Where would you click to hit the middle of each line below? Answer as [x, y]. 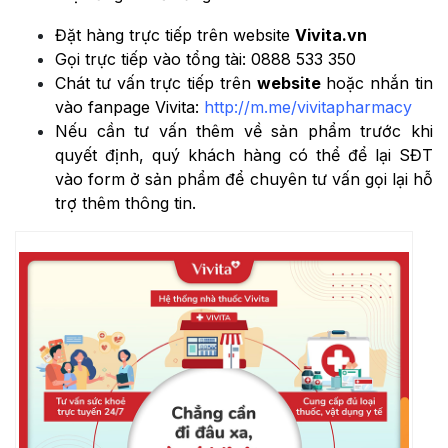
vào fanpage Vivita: [129, 106]
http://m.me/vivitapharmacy [308, 106]
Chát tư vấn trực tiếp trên [156, 82]
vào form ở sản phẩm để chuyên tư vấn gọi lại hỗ [244, 178]
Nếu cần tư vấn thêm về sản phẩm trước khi [244, 130]
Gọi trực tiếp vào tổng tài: [153, 58]
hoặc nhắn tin [377, 82]
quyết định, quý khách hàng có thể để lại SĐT [244, 154]
